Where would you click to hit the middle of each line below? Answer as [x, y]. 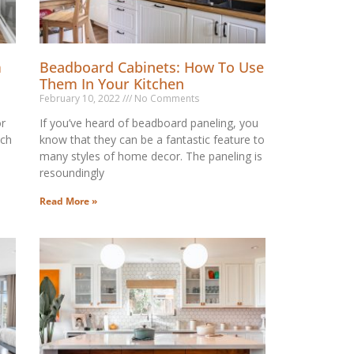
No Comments [165, 98]
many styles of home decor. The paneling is [151, 156]
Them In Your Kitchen [111, 83]
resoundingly [72, 172]
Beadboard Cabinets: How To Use [151, 67]
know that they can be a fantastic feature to [152, 139]
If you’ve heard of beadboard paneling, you [149, 122]
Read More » [68, 201]
